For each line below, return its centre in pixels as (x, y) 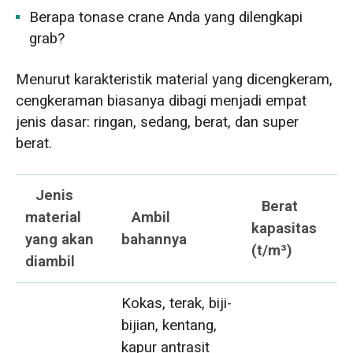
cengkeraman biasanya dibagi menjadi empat (161, 100)
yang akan (60, 239)
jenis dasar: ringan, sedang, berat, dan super (157, 122)
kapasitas (284, 228)
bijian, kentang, (169, 325)
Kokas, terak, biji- (177, 303)
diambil (50, 261)
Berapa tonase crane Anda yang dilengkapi (166, 17)
